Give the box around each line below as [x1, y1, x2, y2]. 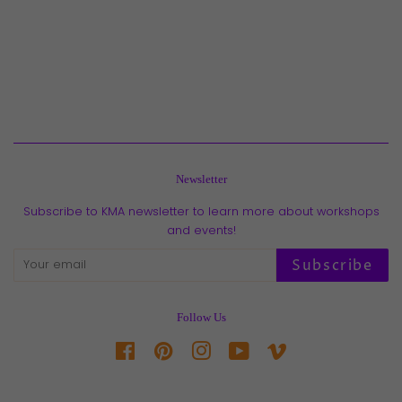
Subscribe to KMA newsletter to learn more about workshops [22, 203, 380, 219]
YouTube [249, 341, 301, 357]
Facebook [135, 341, 194, 357]
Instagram [211, 341, 271, 357]
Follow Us [176, 310, 226, 324]
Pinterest [173, 341, 223, 357]
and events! [166, 222, 236, 238]
